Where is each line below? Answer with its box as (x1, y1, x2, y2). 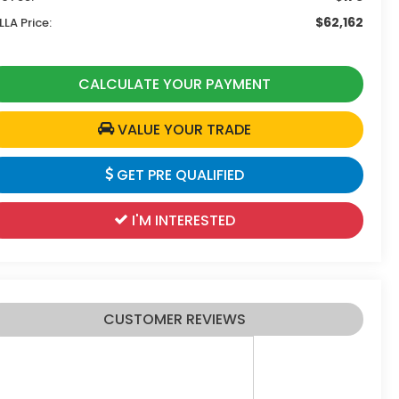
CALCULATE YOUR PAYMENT (77, 73, 271, 94)
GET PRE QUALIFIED (112, 164, 244, 185)
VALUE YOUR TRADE (113, 118, 251, 140)
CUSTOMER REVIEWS (102, 309, 246, 330)
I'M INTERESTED (127, 209, 235, 231)
